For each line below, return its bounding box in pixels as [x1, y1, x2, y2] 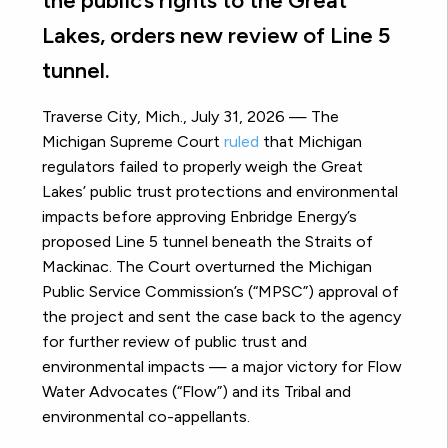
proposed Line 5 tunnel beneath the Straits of [42, 232, 373, 252]
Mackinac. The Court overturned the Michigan [42, 257, 372, 277]
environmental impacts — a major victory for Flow [42, 357, 402, 377]
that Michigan [259, 132, 362, 152]
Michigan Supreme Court [42, 132, 224, 152]
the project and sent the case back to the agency [42, 307, 401, 327]
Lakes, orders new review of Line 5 [42, 22, 390, 50]
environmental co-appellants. [42, 407, 250, 427]
